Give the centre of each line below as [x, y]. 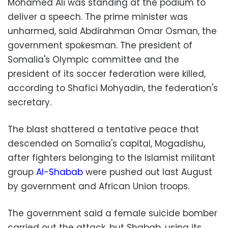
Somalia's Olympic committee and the [93, 59]
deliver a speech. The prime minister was [98, 17]
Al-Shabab [60, 172]
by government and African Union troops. [98, 186]
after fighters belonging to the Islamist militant [111, 158]
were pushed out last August [148, 172]
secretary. [30, 102]
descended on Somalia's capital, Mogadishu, [106, 143]
